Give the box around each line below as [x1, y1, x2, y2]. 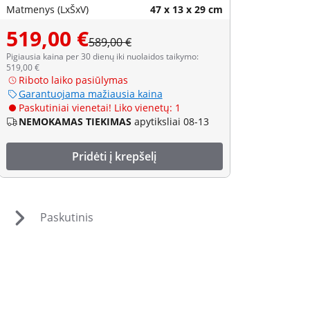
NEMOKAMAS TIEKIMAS [18, 115, 131, 128]
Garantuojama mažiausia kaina [18, 87, 163, 100]
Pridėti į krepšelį [72, 149, 157, 164]
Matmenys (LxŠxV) [6, 3, 89, 16]
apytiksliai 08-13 [134, 115, 209, 128]
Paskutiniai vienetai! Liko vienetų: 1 [18, 101, 181, 114]
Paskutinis [40, 209, 94, 225]
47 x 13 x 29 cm [149, 3, 223, 16]
